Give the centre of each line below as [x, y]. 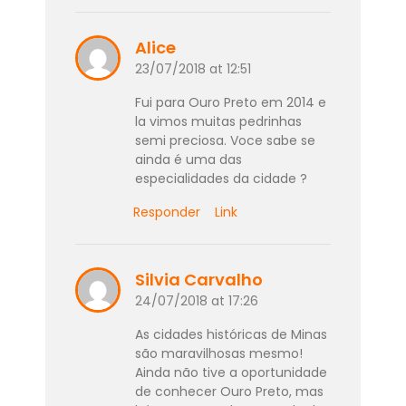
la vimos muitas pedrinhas [218, 121]
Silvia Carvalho [199, 279]
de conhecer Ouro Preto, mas [229, 391]
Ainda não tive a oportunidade [231, 372]
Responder [167, 212]
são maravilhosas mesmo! [218, 353]
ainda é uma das [188, 159]
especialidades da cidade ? [221, 178]
